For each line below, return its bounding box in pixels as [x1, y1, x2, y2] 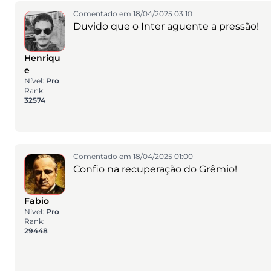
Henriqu [24, 52, 60, 64]
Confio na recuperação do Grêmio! [73, 163, 237, 175]
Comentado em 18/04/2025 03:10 [73, 9, 192, 18]
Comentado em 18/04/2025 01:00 [73, 152, 193, 161]
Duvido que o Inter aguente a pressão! [73, 21, 259, 32]
